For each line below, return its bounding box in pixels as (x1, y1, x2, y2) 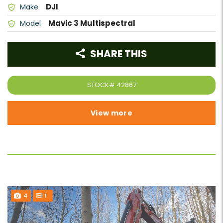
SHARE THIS (88, 47, 147, 61)
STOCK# (87, 80, 116, 90)
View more (91, 108, 132, 118)
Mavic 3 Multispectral (48, 18, 135, 28)
